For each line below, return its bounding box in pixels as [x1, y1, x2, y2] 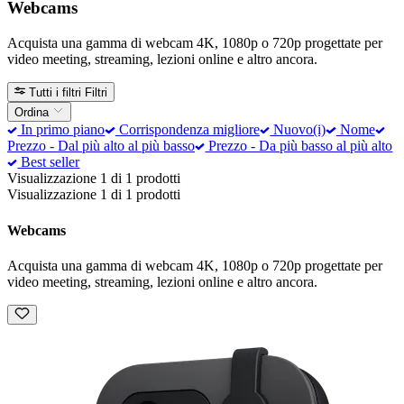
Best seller [17, 154, 80, 170]
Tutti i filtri [29, 85, 82, 99]
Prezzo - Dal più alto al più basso [7, 138, 195, 154]
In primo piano [17, 122, 106, 138]
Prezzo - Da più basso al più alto [205, 138, 393, 154]
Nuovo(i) [270, 122, 326, 138]
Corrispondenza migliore [115, 122, 260, 138]
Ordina [14, 106, 52, 120]
